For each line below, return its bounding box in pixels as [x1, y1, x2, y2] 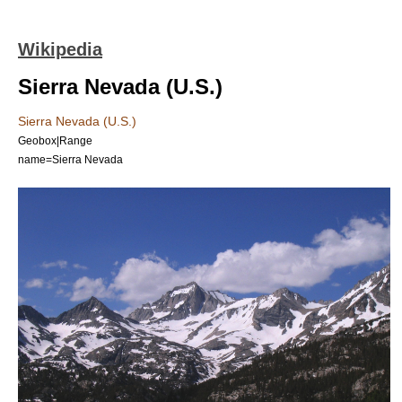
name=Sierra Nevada [18, 153, 123, 165]
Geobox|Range [18, 135, 92, 146]
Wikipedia [18, 39, 102, 59]
